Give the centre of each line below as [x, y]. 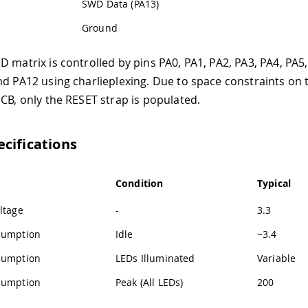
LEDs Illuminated [155, 258]
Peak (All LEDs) [150, 282]
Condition [140, 183]
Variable [277, 258]
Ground [100, 27]
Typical [274, 183]
